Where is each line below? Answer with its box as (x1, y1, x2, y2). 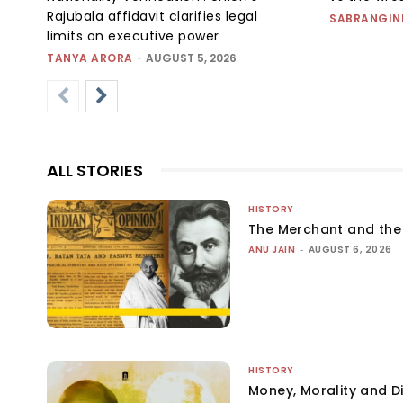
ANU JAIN (248, 242, 296, 256)
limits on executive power (47, 26, 219, 45)
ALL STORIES (47, 158, 143, 182)
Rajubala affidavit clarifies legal (47, 6, 257, 25)
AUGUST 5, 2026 (145, 49, 237, 66)
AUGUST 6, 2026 (308, 242, 392, 256)
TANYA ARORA (47, 49, 133, 66)
